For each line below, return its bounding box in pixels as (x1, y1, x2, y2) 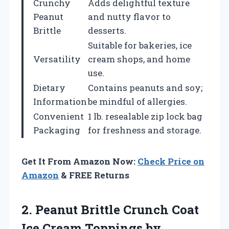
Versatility (33, 53, 81, 65)
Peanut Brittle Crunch (35, 201, 169, 218)
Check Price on (138, 155, 204, 167)
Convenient (33, 110, 84, 122)
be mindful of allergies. (88, 95, 187, 107)
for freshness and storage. (88, 124, 201, 136)
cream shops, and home (88, 53, 190, 65)
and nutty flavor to (88, 10, 171, 22)
